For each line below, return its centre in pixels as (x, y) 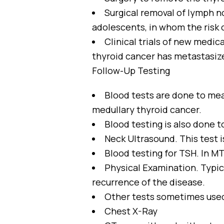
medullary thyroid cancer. (147, 109)
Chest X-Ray (131, 211)
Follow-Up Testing (131, 70)
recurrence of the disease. (148, 182)
